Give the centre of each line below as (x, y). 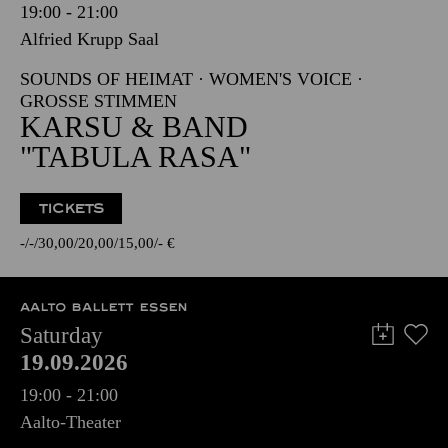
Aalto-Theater (70, 422)
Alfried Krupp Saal (89, 39)
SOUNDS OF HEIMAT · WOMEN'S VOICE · (191, 79)
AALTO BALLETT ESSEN (103, 307)
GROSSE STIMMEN (92, 101)
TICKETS (71, 208)
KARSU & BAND (134, 126)
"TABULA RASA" (135, 156)
